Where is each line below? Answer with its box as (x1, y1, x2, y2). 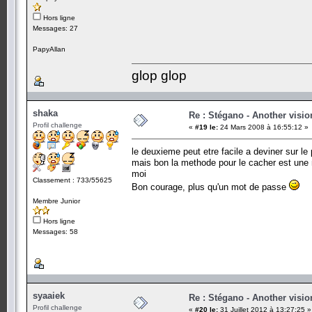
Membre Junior (33, 196, 80, 205)
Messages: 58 (33, 227, 78, 235)
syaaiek (33, 290, 65, 301)
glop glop (132, 68, 187, 83)
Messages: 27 (33, 24, 78, 32)
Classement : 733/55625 (33, 175, 112, 184)
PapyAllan (33, 45, 65, 53)
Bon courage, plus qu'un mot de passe (132, 181, 289, 192)
